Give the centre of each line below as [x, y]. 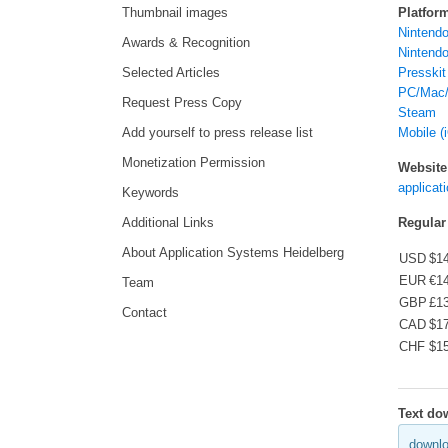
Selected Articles [171, 73]
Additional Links [168, 223]
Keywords [150, 193]
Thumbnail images [175, 13]
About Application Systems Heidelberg [233, 253]
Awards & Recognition [186, 43]
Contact [144, 313]
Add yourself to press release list [217, 133]
